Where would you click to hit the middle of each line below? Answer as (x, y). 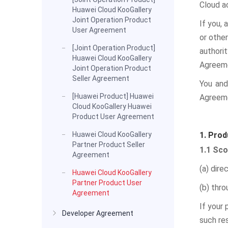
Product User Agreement (113, 117)
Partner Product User (107, 183)
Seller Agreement (101, 78)
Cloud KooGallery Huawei (112, 106)
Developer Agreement (98, 213)
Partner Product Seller (109, 145)
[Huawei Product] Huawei (113, 96)
